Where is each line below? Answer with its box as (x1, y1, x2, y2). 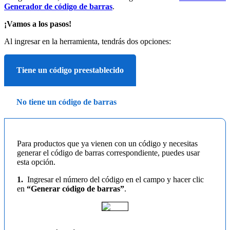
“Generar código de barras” (27, 184, 124, 194)
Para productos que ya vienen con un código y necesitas (17, 139, 198, 148)
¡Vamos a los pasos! (4, 20, 73, 29)
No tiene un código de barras (16, 98, 117, 107)
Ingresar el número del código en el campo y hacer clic (25, 175, 204, 184)
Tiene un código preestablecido (16, 66, 124, 75)
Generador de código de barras (4, 2, 112, 11)
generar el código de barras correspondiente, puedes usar (17, 148, 200, 158)
